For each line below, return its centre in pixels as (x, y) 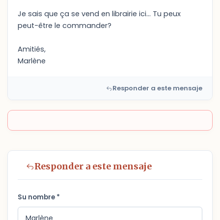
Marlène (32, 61)
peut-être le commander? (65, 26)
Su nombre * (39, 197)
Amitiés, (32, 49)
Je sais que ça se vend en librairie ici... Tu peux (99, 14)
